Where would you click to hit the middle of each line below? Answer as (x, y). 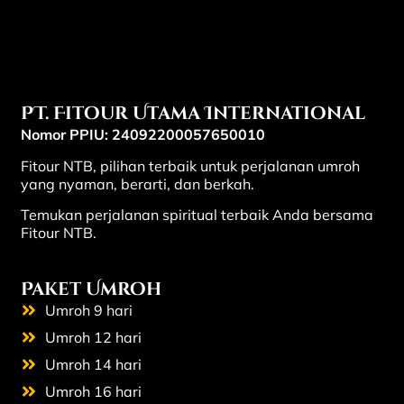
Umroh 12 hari (94, 337)
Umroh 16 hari (94, 391)
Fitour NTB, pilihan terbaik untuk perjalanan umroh (190, 165)
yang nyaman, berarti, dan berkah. (137, 184)
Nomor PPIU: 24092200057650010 (142, 135)
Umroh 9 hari (89, 310)
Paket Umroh (91, 289)
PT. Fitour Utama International (193, 114)
